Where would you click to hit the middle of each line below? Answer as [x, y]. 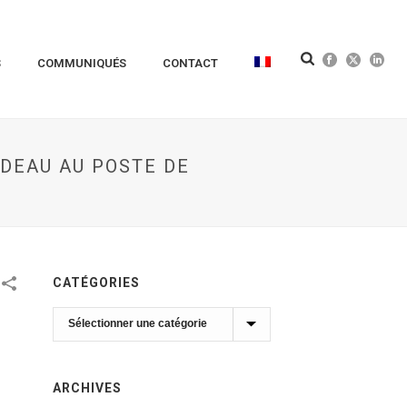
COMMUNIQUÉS [82, 63]
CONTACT [191, 63]
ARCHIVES [88, 388]
